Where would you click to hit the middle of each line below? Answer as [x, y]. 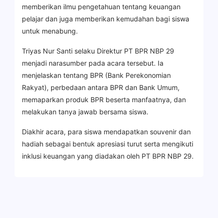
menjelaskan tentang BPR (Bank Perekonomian [96, 75]
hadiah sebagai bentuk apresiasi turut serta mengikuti [108, 144]
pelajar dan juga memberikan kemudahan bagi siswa [106, 18]
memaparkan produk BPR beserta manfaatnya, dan [104, 99]
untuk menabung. [50, 31]
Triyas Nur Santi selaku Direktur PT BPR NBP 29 [98, 51]
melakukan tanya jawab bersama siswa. [85, 111]
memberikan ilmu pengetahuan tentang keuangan [101, 6]
